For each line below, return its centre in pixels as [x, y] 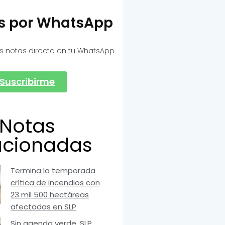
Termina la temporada [53, 171]
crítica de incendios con [55, 183]
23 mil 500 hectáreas [50, 195]
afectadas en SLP [44, 207]
